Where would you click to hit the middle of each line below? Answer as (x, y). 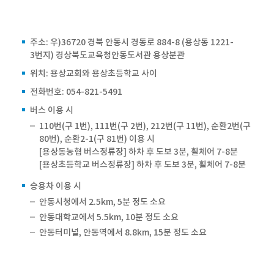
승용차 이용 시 (56, 186)
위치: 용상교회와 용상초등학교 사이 (94, 73)
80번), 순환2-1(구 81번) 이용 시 (97, 139)
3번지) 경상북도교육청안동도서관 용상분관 (108, 55)
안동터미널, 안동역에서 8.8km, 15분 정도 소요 (123, 232)
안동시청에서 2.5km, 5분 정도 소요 (103, 202)
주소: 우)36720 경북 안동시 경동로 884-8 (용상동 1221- (132, 42)
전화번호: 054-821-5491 (76, 92)
